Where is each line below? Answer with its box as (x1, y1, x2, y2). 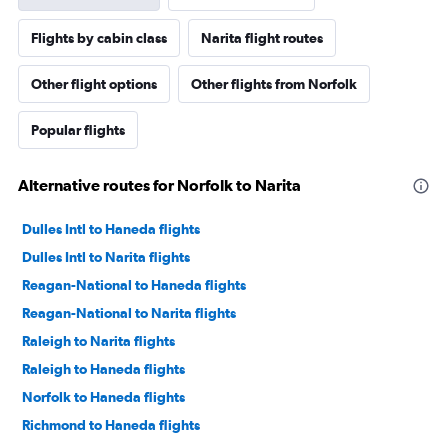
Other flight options (31, 76, 157, 93)
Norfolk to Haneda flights (22, 389, 185, 406)
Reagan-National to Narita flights (22, 305, 236, 322)
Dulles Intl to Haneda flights (22, 221, 200, 238)
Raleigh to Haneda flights (22, 361, 185, 378)
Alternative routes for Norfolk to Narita (18, 176, 301, 195)
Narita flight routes (201, 30, 323, 47)
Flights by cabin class (31, 30, 167, 47)
